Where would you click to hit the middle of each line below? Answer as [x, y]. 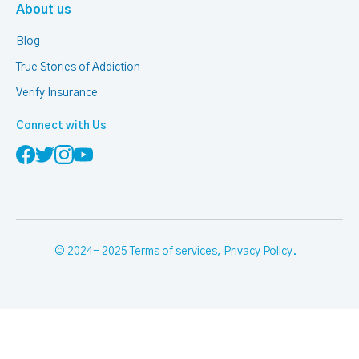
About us [44, 9]
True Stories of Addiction [78, 67]
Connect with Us [61, 125]
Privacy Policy [258, 251]
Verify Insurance [57, 93]
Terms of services [173, 251]
